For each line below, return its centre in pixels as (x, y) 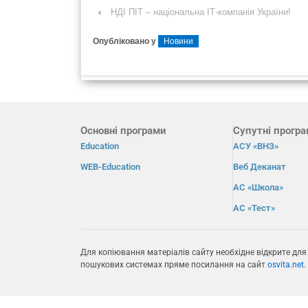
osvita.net (286, 265)
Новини (178, 41)
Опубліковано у (125, 41)
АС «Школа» (258, 187)
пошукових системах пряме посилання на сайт (174, 265)
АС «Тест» (254, 208)
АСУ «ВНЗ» (256, 146)
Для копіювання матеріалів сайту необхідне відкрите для (194, 253)
